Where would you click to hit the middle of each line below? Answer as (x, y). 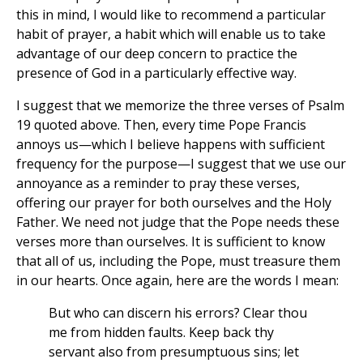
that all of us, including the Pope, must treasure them (178, 261)
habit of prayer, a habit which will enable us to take (171, 34)
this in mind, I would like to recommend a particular (171, 15)
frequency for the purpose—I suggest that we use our (181, 164)
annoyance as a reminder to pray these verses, (158, 184)
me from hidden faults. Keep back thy (161, 333)
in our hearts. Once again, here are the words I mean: (177, 281)
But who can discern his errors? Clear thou (178, 313)
